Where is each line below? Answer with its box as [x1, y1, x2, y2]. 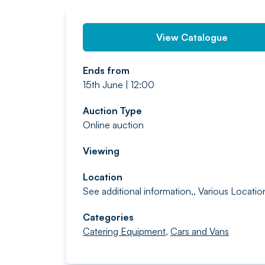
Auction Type [83, 105, 142, 117]
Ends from [83, 64, 130, 76]
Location [83, 171, 122, 183]
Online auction [83, 119, 144, 131]
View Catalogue [156, 31, 228, 43]
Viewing [83, 145, 119, 157]
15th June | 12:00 [83, 79, 154, 91]
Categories [83, 211, 134, 223]
